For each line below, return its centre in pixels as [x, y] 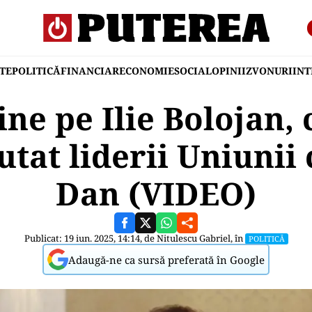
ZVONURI [269, 71]
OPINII [229, 71]
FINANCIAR [90, 71]
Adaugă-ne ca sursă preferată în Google [166, 259]
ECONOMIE [147, 71]
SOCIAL [193, 71]
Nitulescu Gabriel [193, 238]
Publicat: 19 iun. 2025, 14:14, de [90, 238]
